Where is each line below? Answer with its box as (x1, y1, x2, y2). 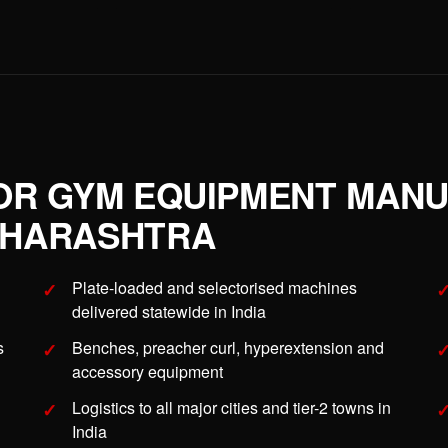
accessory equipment (72, 360, 223, 384)
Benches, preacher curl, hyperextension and (72, 336, 384, 360)
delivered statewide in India (72, 300, 266, 324)
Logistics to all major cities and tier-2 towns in (72, 396, 391, 420)
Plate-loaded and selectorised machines (72, 276, 357, 300)
